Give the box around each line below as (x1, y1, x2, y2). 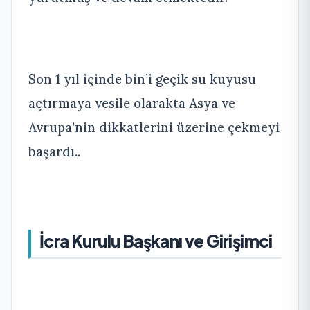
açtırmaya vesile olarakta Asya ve (28, 95, 235, 111)
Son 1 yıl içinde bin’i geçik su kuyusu (28, 71, 256, 87)
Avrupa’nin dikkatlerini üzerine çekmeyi (28, 119, 280, 136)
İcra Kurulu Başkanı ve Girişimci (39, 230, 273, 251)
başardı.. (28, 143, 80, 160)
